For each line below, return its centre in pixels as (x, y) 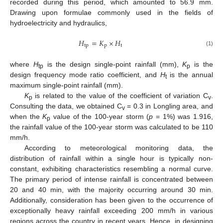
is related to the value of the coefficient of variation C (120, 95)
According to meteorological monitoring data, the (118, 148)
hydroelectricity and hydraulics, (58, 23)
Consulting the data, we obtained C (66, 106)
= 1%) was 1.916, (183, 116)
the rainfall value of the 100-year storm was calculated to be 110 (111, 127)
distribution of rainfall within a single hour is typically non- (111, 158)
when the (26, 116)
